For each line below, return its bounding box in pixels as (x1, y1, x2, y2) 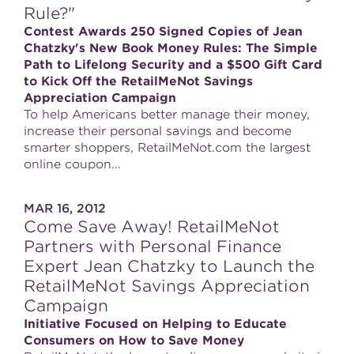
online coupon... (24, 157, 121, 171)
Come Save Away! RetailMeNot (24, 217, 280, 236)
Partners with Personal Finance (24, 237, 281, 256)
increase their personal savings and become (24, 124, 292, 138)
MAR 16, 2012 (24, 201, 106, 216)
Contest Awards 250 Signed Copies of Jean (24, 24, 303, 39)
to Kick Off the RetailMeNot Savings (24, 74, 253, 88)
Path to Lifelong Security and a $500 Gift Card (24, 58, 322, 72)
